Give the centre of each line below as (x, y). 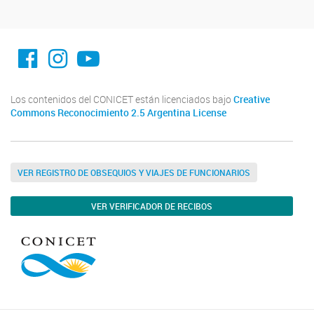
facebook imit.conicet (77, 47)
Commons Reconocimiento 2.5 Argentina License (118, 113)
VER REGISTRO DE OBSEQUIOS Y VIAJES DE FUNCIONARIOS (134, 173)
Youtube (117, 47)
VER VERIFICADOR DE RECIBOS (152, 206)
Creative (252, 100)
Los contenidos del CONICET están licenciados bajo (122, 100)
